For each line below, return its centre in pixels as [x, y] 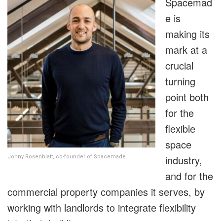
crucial [179, 66]
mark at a [186, 50]
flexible [180, 129]
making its [187, 34]
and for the [189, 176]
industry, [184, 160]
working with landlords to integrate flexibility [102, 208]
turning [180, 81]
